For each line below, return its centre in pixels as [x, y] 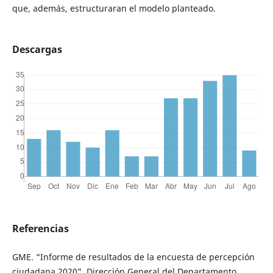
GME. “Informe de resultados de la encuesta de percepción [133, 257]
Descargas [37, 50]
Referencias [40, 229]
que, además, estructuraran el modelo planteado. [114, 9]
